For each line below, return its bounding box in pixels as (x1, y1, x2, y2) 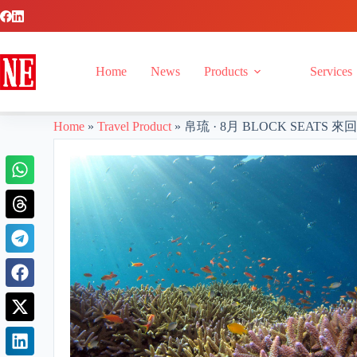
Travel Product (97, 120, 172, 133)
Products (203, 65, 248, 78)
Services (309, 65, 352, 78)
